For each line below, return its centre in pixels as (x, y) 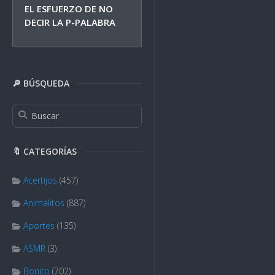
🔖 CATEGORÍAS (45, 151)
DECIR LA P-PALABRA (70, 22)
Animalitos (44, 203)
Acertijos (40, 180)
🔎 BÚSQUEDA (41, 83)
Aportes (39, 226)
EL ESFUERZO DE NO (69, 9)
